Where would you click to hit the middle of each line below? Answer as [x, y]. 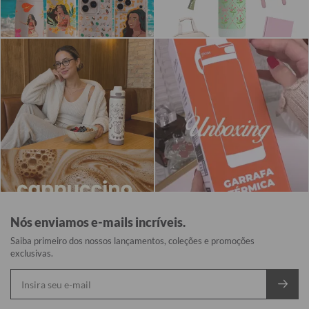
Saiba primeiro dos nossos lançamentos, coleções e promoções [132, 241]
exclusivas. [32, 253]
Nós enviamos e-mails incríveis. [98, 222]
